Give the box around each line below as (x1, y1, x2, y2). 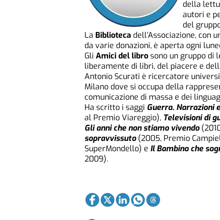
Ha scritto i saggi (84, 102, 145, 112)
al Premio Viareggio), (84, 112, 163, 123)
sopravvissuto (84, 133, 138, 143)
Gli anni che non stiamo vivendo (84, 122, 201, 133)
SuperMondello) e (84, 143, 148, 154)
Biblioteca (95, 29, 131, 40)
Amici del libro (96, 50, 148, 61)
